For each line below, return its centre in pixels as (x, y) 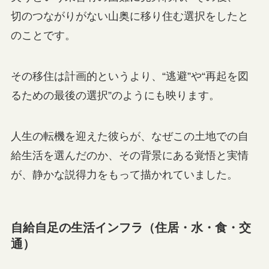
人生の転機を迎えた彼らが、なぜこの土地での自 (129, 136)
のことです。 (43, 35)
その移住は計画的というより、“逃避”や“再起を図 (129, 76)
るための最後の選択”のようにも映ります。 (115, 95)
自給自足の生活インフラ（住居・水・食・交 (131, 227)
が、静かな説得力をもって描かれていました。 (124, 174)
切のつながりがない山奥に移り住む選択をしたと (129, 16)
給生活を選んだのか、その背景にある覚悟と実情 (129, 155)
